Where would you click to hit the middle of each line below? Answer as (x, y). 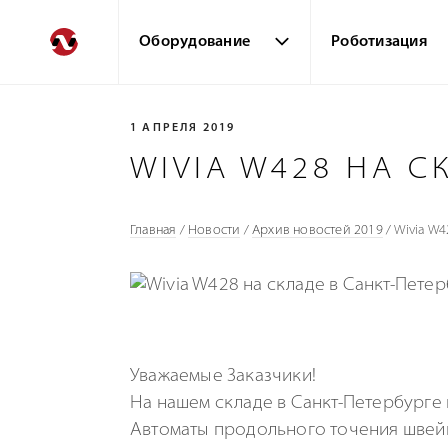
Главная (153, 230)
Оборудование (194, 42)
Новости (214, 230)
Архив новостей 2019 (317, 230)
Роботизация (379, 42)
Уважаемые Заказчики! (223, 376)
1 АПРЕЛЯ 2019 (183, 128)
